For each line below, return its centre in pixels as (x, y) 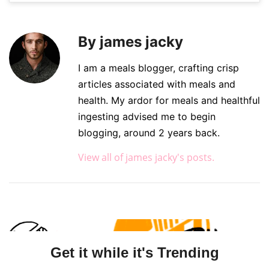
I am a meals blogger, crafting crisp (159, 68)
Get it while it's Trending (134, 252)
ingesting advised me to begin (147, 116)
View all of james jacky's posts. (146, 157)
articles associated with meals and (157, 84)
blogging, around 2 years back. (149, 132)
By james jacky (131, 41)
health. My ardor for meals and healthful (169, 100)
